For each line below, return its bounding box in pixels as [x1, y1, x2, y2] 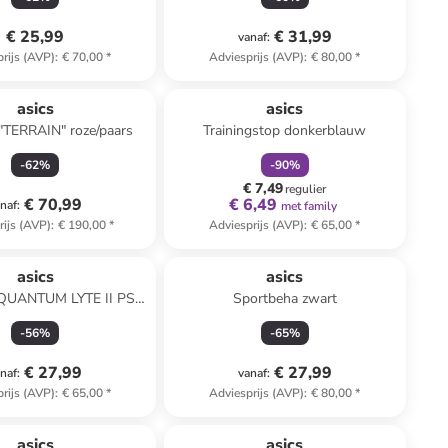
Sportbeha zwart [232, 289, 337, 308]
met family [280, 198, 337, 214]
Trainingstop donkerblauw [203, 121, 367, 140]
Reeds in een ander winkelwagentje [164, 79, 406, 99]
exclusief [286, 409, 335, 425]
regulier [285, 181, 327, 197]
